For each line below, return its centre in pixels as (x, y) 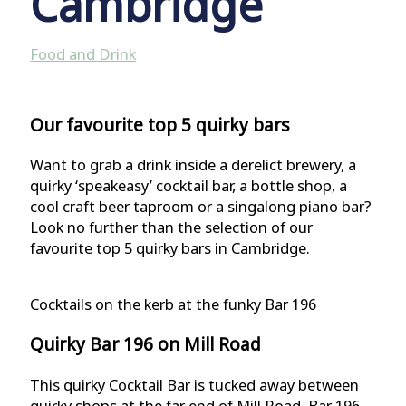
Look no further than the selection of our (172, 227)
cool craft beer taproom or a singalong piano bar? (201, 206)
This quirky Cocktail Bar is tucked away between (195, 384)
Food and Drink (83, 54)
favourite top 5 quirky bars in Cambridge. (170, 247)
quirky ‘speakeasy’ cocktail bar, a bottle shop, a (189, 185)
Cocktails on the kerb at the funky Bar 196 (174, 304)
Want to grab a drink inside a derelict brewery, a (193, 164)
